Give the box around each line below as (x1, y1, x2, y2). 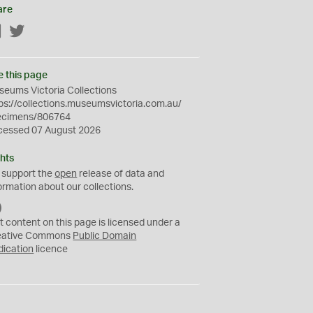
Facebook (2, 27, 47, 37)
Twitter (25, 27, 56, 37)
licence (34, 245, 68, 254)
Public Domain (73, 231, 137, 241)
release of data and (77, 169, 165, 179)
